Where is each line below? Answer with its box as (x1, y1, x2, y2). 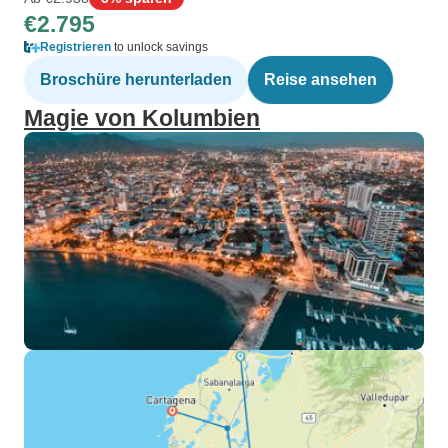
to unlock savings (111, 40, 208, 54)
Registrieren (40, 40, 111, 54)
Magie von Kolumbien (24, 105, 260, 131)
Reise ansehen (264, 71, 377, 88)
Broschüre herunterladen (40, 71, 232, 88)
